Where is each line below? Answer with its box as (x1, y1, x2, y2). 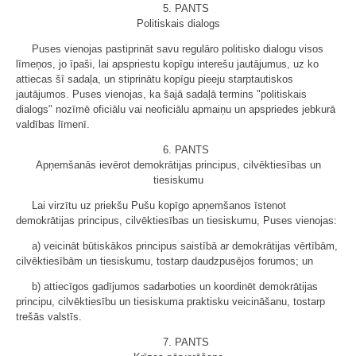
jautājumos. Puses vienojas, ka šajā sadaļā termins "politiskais (16, 87, 307, 100)
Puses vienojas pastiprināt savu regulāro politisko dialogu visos (32, 42, 323, 55)
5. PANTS (163, 2, 209, 14)
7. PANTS (163, 335, 209, 348)
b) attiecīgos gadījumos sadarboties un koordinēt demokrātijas (32, 280, 318, 292)
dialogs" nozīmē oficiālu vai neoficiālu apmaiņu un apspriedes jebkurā (16, 103, 335, 115)
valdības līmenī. (16, 118, 90, 130)
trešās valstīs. (16, 310, 82, 323)
